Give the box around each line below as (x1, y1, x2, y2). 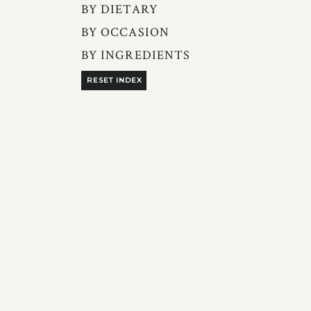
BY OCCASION (81, 24, 169, 40)
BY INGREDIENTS (81, 47, 191, 63)
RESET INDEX (87, 76, 142, 85)
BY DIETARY (81, 1, 158, 17)
